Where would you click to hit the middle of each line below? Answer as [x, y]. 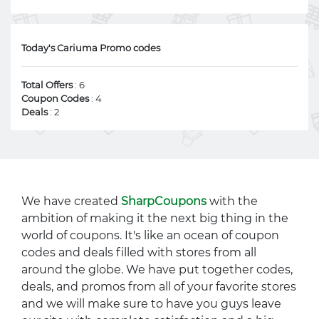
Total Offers [47, 85]
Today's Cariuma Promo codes [91, 48]
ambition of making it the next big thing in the [155, 218]
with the [232, 201]
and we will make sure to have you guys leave [151, 304]
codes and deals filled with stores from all [139, 252]
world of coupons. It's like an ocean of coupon [150, 235]
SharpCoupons [164, 201]
